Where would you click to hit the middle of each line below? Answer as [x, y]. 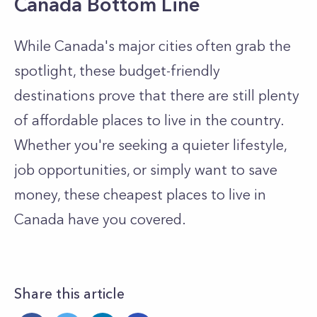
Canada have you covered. [100, 219]
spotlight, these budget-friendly [117, 71]
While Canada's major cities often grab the [152, 46]
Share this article [69, 294]
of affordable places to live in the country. [149, 120]
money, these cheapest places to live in [140, 195]
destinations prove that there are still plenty [157, 96]
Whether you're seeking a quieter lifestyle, [150, 145]
